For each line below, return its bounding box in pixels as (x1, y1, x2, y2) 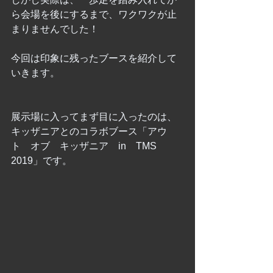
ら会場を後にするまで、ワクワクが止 (11, 9, 177, 19)
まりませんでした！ (11, 24, 99, 34)
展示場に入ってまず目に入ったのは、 (11, 112, 177, 122)
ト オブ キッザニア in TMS (11, 141, 166, 151)
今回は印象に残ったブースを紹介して (11, 53, 177, 63)
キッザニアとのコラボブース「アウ (11, 126, 167, 136)
